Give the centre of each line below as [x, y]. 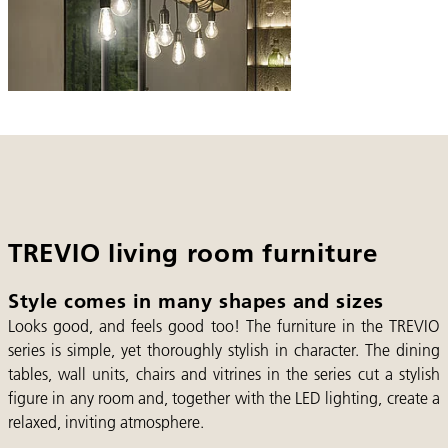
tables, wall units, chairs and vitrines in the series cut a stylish [224, 374]
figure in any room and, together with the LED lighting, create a [224, 398]
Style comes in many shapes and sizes [196, 300]
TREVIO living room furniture [193, 253]
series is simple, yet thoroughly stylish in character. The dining [224, 350]
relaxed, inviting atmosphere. [106, 422]
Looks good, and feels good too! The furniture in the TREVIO [224, 326]
